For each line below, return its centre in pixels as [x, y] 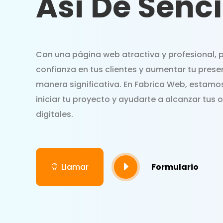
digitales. [55, 114]
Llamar [75, 167]
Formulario [175, 167]
